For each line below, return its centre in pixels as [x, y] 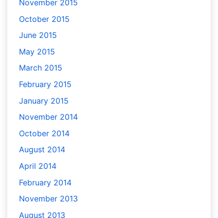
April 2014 [38, 166]
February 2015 [45, 84]
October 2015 [44, 19]
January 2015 [44, 100]
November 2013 [48, 199]
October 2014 [44, 133]
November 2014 [48, 117]
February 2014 [45, 182]
